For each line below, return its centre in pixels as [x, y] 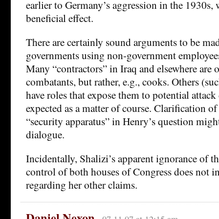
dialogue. [45, 134]
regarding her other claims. [82, 185]
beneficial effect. [60, 18]
